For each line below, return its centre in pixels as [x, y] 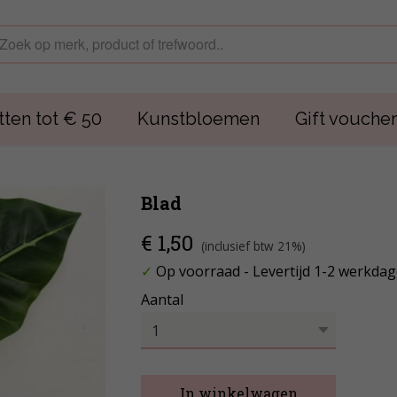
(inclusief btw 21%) [253, 246]
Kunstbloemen [198, 119]
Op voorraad [198, 271]
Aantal [162, 300]
